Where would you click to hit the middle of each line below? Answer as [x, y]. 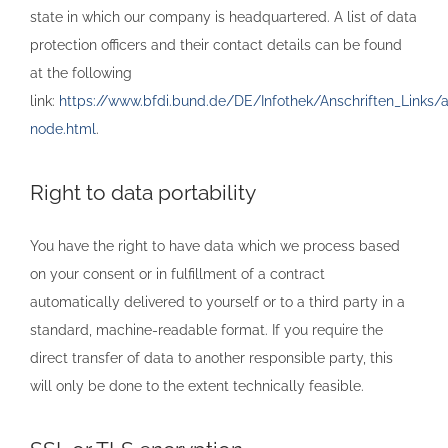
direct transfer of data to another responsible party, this [211, 357]
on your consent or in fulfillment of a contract [177, 273]
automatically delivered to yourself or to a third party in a [217, 301]
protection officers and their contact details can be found [216, 44]
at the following [81, 72]
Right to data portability [143, 192]
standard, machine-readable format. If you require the [206, 329]
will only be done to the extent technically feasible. [197, 385]
